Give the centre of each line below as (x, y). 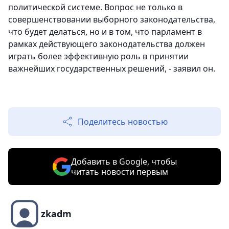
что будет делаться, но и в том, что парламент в (105, 32)
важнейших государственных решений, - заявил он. (112, 68)
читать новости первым (119, 172)
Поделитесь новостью (123, 122)
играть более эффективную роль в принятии (98, 56)
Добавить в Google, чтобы (124, 162)
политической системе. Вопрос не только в (95, 7)
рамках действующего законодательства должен (107, 44)
